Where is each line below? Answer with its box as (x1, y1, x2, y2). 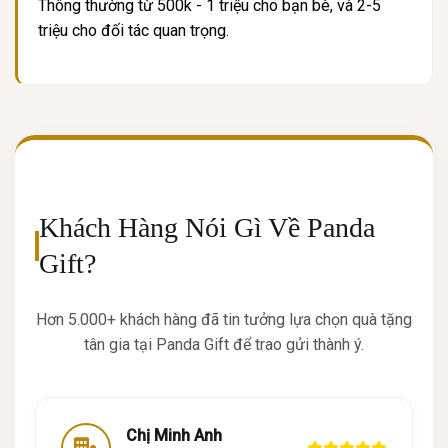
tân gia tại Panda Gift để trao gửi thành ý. (84, 334, 364, 354)
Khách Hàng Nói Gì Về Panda (38, 211, 375, 243)
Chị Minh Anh (126, 425, 222, 445)
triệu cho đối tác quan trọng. (38, 21, 229, 41)
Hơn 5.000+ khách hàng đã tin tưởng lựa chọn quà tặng (36, 309, 412, 329)
